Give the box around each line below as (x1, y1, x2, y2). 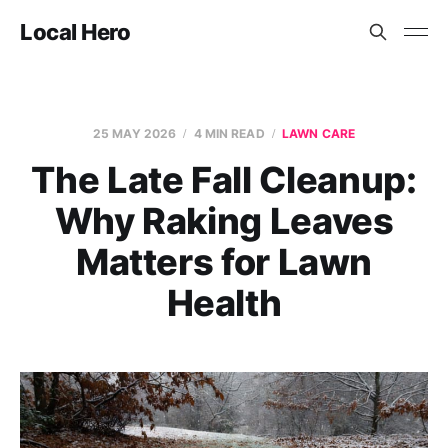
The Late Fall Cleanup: (31, 158, 417, 202)
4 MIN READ (193, 126, 265, 141)
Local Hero (20, 19, 131, 45)
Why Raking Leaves (54, 199, 394, 243)
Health (166, 281, 282, 325)
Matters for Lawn (75, 240, 373, 284)
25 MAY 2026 (92, 126, 177, 141)
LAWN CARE (281, 126, 356, 141)
